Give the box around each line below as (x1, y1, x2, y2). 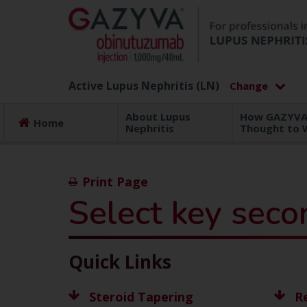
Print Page (82, 173, 148, 190)
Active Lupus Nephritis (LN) (68, 78, 219, 93)
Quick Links (68, 249, 171, 274)
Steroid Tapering (88, 288, 193, 305)
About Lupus (125, 110, 191, 123)
